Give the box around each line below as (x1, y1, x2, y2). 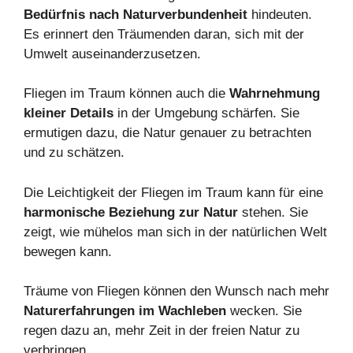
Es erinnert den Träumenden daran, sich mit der (24, 26, 304, 42)
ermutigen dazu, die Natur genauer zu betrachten (24, 125, 311, 141)
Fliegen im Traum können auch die (24, 86, 229, 102)
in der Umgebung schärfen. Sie (113, 106, 299, 121)
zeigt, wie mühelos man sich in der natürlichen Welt (24, 224, 327, 240)
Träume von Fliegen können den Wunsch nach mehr (24, 284, 329, 299)
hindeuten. (247, 6, 312, 22)
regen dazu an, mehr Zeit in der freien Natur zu (24, 323, 299, 339)
